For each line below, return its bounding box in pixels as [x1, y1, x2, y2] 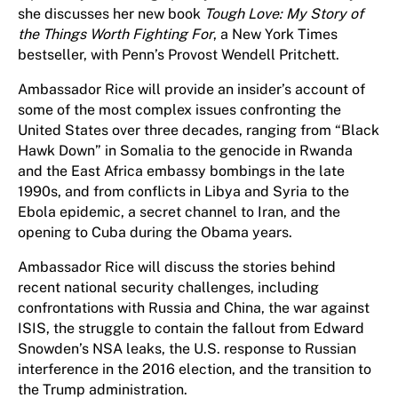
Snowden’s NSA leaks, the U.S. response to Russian [18, 340, 356, 357]
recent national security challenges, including [18, 279, 319, 296]
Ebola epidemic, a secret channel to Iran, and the [18, 203, 340, 220]
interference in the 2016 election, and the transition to [18, 361, 371, 378]
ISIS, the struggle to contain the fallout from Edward [18, 320, 364, 337]
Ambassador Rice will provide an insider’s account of [18, 81, 365, 98]
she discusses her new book [18, 5, 204, 22]
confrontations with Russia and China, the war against [18, 299, 370, 316]
